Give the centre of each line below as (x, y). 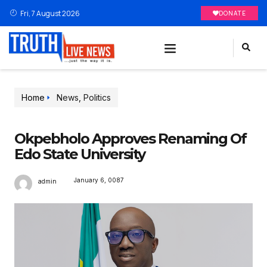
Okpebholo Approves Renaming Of (130, 139)
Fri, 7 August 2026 (50, 13)
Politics (97, 98)
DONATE (232, 13)
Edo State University (80, 154)
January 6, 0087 (99, 180)
